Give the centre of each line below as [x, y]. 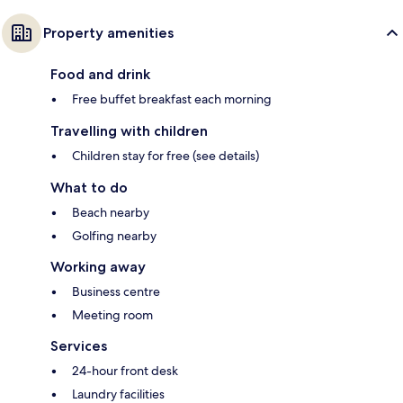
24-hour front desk [125, 371]
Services [79, 346]
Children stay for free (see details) [166, 156]
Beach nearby [111, 213]
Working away [98, 267]
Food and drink [100, 75]
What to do [89, 188]
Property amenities [108, 33]
